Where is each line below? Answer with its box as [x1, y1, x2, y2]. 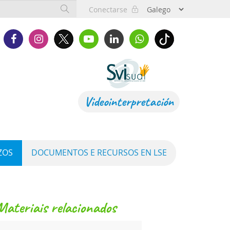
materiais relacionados [7, 198, 116, 217]
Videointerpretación [84, 93, 174, 110]
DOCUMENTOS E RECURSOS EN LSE [31, 147, 167, 158]
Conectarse [89, 5, 131, 14]
